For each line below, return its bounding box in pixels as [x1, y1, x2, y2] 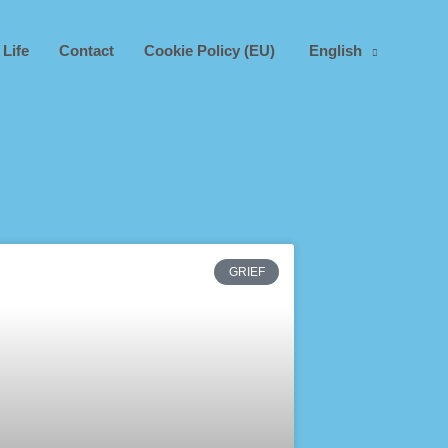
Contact [58, 42, 114, 59]
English [309, 42, 362, 59]
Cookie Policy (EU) [143, 42, 275, 59]
